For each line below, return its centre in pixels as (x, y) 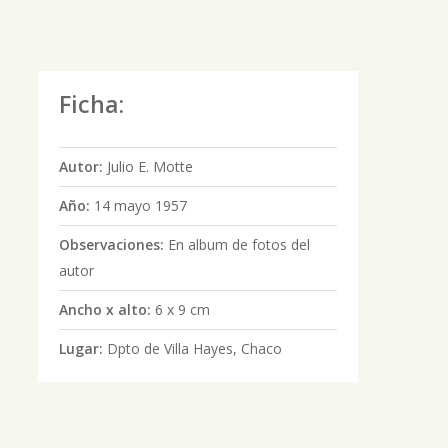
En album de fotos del (238, 244)
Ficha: (91, 104)
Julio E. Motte (149, 166)
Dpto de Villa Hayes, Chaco (194, 348)
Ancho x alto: (106, 309)
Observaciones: (113, 244)
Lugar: (82, 348)
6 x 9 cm (182, 309)
